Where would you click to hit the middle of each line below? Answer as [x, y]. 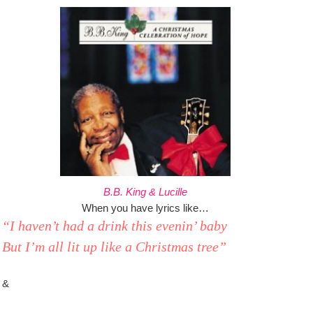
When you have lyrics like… [145, 208]
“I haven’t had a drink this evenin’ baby [115, 226]
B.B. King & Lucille [145, 192]
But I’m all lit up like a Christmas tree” [114, 247]
